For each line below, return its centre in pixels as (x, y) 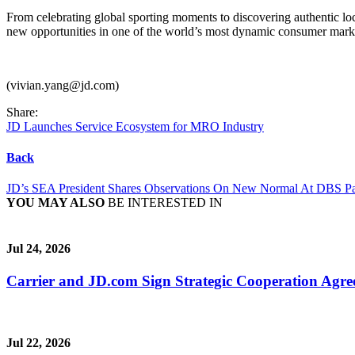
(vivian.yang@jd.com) (63, 85)
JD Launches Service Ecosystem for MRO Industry (135, 126)
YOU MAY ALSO (55, 203)
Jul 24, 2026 (38, 248)
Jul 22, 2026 (38, 342)
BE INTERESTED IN (164, 203)
